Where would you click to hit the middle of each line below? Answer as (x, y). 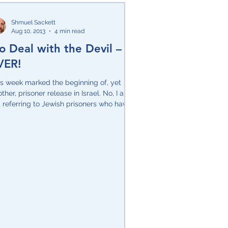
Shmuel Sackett (33, 23)
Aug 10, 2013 (28, 31)
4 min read (69, 31)
